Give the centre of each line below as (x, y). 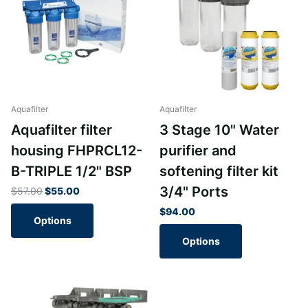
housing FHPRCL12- (77, 151)
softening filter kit (219, 172)
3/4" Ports (194, 192)
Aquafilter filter (62, 130)
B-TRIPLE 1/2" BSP (71, 172)
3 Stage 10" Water (219, 130)
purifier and (198, 151)
